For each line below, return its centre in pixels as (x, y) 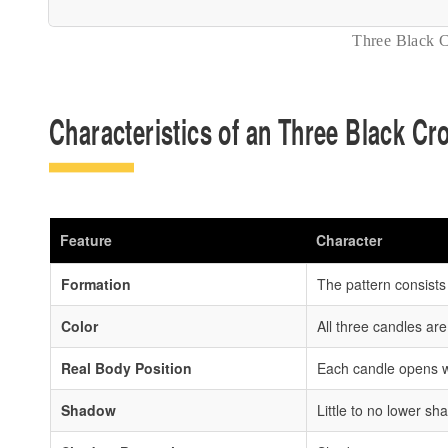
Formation (95, 283)
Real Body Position (126, 367)
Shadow (88, 409)
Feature (85, 239)
